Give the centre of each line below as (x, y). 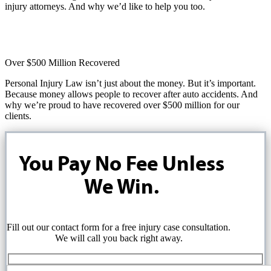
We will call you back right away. (119, 238)
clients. (18, 116)
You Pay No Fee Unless (122, 166)
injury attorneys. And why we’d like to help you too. (105, 7)
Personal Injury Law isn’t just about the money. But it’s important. (130, 83)
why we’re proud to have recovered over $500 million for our (122, 105)
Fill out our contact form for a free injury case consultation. (119, 227)
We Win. (122, 189)
